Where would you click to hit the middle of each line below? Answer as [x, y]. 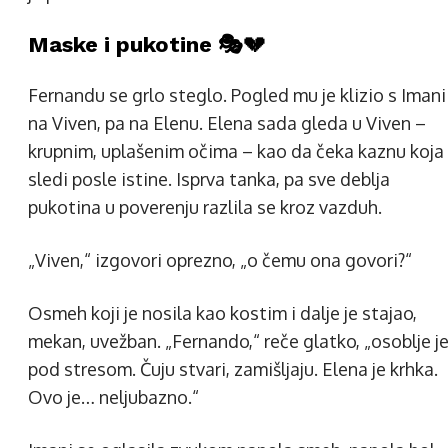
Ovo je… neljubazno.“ [113, 397]
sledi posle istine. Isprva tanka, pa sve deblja [209, 179]
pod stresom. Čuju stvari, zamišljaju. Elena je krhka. [233, 369]
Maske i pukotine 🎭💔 [146, 44]
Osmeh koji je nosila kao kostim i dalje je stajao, [222, 313]
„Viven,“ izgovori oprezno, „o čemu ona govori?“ [220, 260]
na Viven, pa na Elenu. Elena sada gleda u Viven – [227, 123]
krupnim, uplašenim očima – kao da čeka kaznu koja [236, 151]
